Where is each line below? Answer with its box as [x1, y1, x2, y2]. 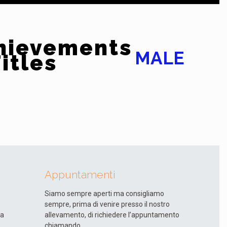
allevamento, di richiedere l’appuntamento [45, 211, 179, 219]
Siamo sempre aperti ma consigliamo [45, 190, 164, 198]
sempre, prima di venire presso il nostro [45, 200, 170, 208]
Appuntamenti [45, 168, 116, 181]
